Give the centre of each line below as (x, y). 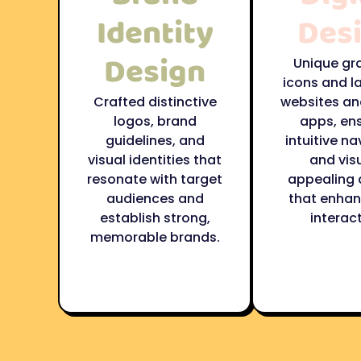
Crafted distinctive (155, 102)
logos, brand (155, 121)
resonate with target (155, 179)
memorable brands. (155, 237)
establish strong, (155, 218)
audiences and (155, 199)
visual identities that (155, 160)
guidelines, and (155, 141)
